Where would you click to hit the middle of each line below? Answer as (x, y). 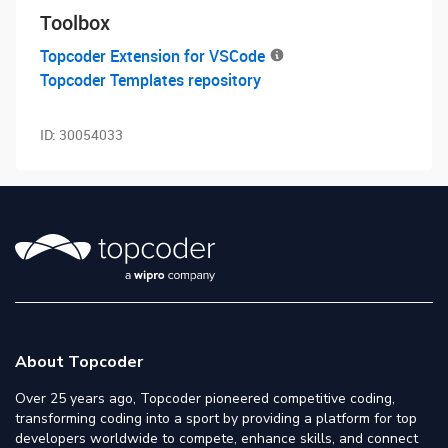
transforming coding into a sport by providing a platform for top (216, 418)
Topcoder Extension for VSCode (152, 56)
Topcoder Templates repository (150, 80)
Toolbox (75, 22)
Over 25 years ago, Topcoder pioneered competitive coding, (205, 398)
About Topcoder (79, 362)
